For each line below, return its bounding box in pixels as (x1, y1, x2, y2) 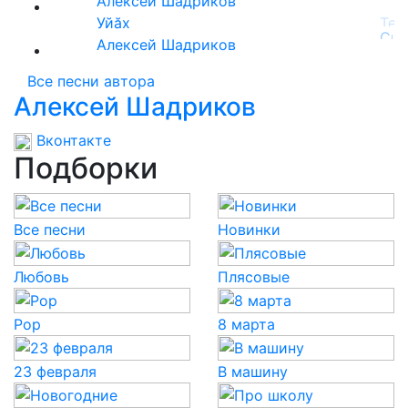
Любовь (14, 268, 69, 286)
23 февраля (14, 362, 97, 381)
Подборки (14, 150, 158, 186)
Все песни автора (27, 72, 155, 90)
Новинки (218, 220, 280, 239)
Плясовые (218, 268, 290, 286)
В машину (218, 362, 288, 381)
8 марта (218, 315, 275, 333)
